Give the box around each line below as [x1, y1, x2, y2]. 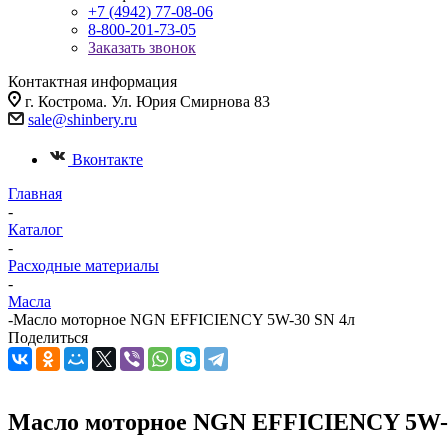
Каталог [8, 221, 63, 238]
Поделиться [8, 329, 88, 346]
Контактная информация [8, 73, 177, 90]
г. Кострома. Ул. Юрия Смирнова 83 [25, 93, 270, 110]
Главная [8, 185, 62, 202]
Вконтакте [72, 151, 143, 168]
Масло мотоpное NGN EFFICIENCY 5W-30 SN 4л [13, 311, 355, 328]
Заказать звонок [88, 39, 196, 56]
